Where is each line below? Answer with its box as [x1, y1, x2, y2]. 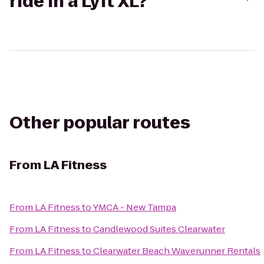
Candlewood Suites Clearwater [93, 223, 225, 235]
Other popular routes [9, 111, 190, 134]
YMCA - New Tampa [93, 201, 176, 213]
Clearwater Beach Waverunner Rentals [93, 245, 260, 257]
